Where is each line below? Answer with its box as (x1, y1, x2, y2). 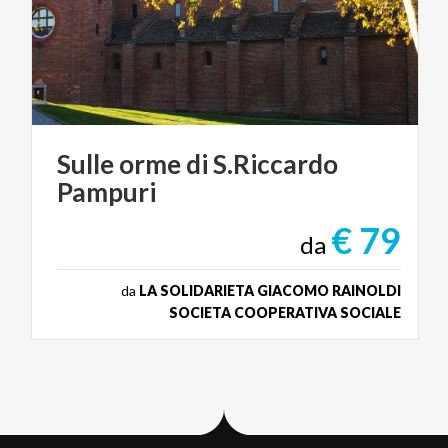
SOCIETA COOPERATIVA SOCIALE (169, 304, 401, 322)
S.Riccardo (213, 148, 338, 181)
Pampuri (57, 176, 156, 209)
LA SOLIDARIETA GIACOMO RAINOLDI (139, 282, 401, 300)
